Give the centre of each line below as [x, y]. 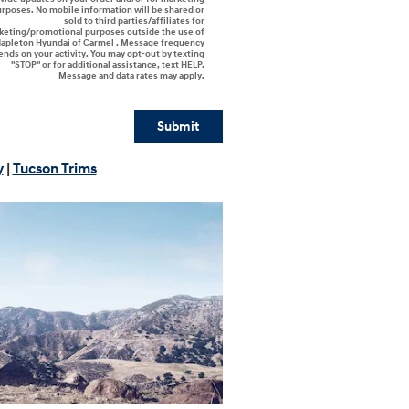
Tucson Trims [54, 168]
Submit [178, 126]
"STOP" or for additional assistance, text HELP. [107, 65]
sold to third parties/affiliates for [134, 21]
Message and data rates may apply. [131, 76]
